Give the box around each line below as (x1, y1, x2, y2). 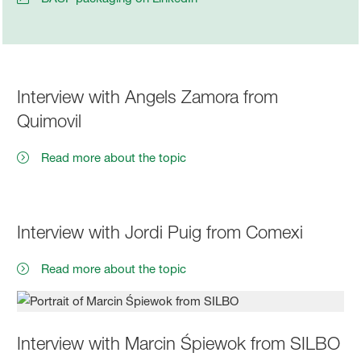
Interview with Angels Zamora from (17, 85, 279, 107)
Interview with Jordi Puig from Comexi (17, 221, 304, 243)
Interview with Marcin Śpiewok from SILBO (17, 332, 341, 354)
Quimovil (17, 110, 82, 131)
